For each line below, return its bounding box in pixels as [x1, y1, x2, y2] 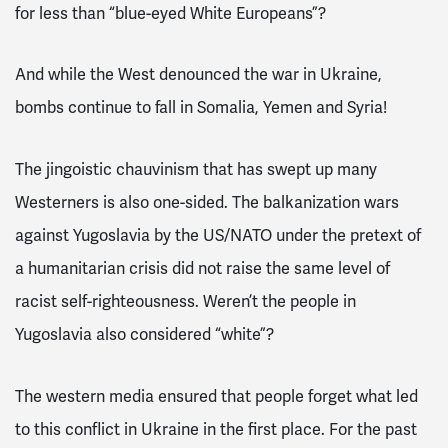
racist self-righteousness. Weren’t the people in [15, 292, 356, 313]
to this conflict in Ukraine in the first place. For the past [15, 419, 417, 440]
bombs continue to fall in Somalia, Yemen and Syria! [15, 98, 387, 119]
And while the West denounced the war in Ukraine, [15, 65, 382, 86]
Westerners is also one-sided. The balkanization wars [15, 193, 399, 214]
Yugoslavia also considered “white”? [15, 325, 274, 346]
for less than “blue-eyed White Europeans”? [15, 3, 326, 24]
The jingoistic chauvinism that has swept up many [15, 160, 377, 181]
